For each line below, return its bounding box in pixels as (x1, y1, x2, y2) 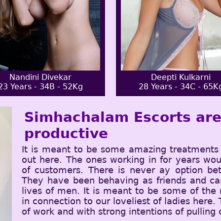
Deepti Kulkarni (151, 73, 211, 82)
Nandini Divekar (9, 73, 72, 82)
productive (24, 125, 108, 142)
